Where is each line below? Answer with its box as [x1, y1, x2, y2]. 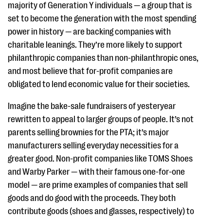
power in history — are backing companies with [8, 27, 171, 36]
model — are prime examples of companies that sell [8, 180, 188, 190]
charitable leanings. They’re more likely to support [8, 40, 182, 50]
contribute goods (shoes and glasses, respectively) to [8, 206, 194, 216]
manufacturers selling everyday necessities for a [8, 141, 179, 150]
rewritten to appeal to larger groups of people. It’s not [8, 114, 194, 124]
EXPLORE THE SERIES [16, 20, 82, 29]
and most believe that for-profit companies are [8, 66, 173, 76]
